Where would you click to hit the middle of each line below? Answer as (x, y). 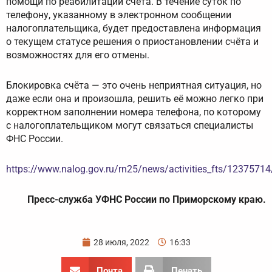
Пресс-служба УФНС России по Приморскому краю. (147, 200)
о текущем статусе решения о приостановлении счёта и (132, 42)
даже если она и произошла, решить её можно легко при (135, 99)
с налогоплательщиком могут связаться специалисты (130, 126)
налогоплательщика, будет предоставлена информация (134, 29)
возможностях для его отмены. (78, 55)
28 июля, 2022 (121, 243)
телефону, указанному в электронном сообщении (119, 15)
